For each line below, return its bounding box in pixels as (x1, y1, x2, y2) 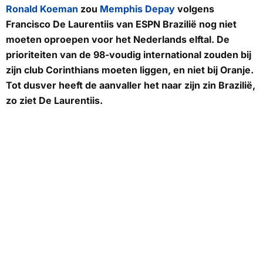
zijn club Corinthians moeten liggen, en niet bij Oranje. (6, 63, 254, 76)
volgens (175, 2, 214, 15)
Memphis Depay (100, 2, 175, 15)
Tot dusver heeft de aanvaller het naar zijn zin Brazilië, (6, 79, 255, 91)
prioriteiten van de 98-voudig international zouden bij (6, 48, 251, 60)
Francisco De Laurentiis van (6, 18, 133, 30)
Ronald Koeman (6, 2, 78, 15)
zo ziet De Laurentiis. (6, 94, 103, 106)
